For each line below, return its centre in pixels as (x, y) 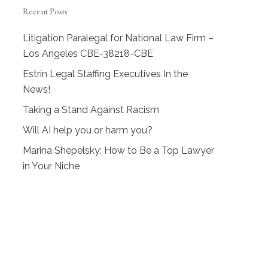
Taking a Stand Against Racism (91, 110)
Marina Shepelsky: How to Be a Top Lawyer (118, 150)
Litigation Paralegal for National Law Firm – (118, 38)
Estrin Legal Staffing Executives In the (105, 74)
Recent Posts (45, 12)
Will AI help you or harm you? (87, 130)
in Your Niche (51, 166)
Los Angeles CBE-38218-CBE (88, 54)
